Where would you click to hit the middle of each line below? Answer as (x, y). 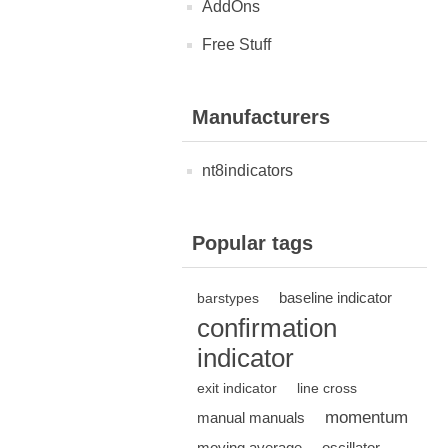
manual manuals (251, 418)
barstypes (228, 298)
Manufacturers (261, 117)
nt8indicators (247, 171)
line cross (327, 388)
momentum (366, 418)
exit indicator (237, 388)
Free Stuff (236, 45)
